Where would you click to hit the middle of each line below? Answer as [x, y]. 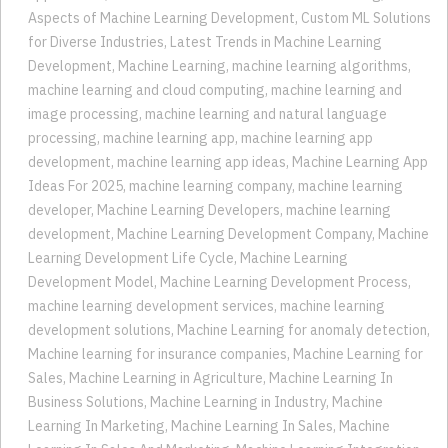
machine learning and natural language [266, 83]
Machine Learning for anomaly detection [302, 299]
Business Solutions [86, 371]
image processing [83, 83]
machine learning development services [151, 275]
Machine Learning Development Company [244, 203]
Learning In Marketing [96, 395]
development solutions [99, 299]
